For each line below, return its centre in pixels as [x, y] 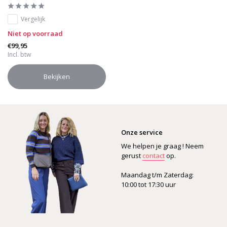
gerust [132, 155]
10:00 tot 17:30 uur [148, 184]
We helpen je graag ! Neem [162, 146]
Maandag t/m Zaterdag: [157, 175]
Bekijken [57, 76]
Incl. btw [19, 54]
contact [154, 155]
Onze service [142, 132]
